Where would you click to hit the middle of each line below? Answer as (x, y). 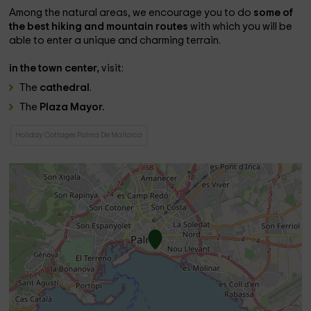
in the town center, (56, 68)
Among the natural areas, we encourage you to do (132, 13)
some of (274, 13)
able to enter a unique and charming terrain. (115, 41)
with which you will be (242, 27)
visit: (113, 68)
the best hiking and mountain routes (100, 27)
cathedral (65, 88)
